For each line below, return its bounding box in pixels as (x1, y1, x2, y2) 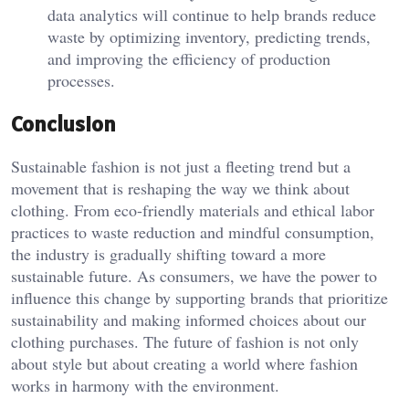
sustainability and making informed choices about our (11, 309, 366, 331)
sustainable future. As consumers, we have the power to (11, 265, 377, 288)
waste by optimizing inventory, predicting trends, (47, 25, 371, 47)
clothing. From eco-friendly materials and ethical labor (11, 199, 374, 222)
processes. (47, 68, 115, 91)
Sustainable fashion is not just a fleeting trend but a (11, 155, 351, 178)
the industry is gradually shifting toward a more (11, 243, 326, 266)
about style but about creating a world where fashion (11, 352, 358, 375)
